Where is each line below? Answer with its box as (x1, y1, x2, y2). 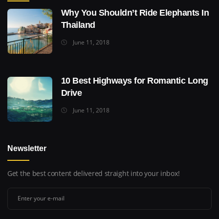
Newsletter (7, 144, 46, 153)
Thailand (61, 20, 95, 30)
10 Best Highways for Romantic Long (61, 75, 208, 86)
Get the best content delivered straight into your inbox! (7, 168, 180, 178)
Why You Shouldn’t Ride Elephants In (61, 8, 209, 18)
